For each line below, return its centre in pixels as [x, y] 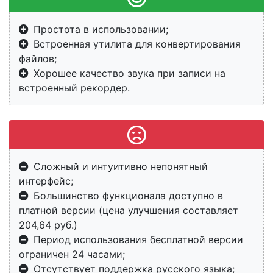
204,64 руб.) [48, 225]
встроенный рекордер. [74, 88]
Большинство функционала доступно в [128, 196]
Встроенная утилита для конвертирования [137, 44]
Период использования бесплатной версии [138, 240]
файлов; [38, 59]
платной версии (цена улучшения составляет [129, 211]
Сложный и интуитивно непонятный [121, 167]
